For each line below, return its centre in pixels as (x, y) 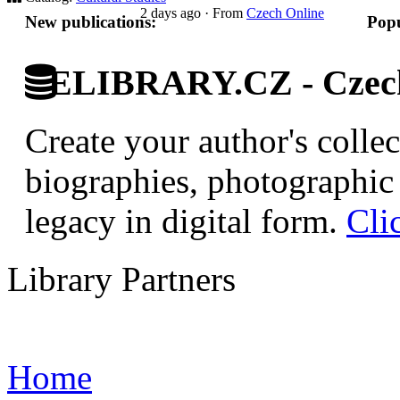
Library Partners (121, 279)
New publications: (91, 22)
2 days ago (172, 13)
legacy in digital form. (186, 221)
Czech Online (285, 13)
